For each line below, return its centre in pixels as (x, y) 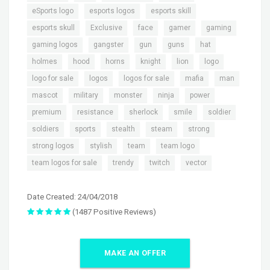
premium (47, 112)
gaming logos (55, 45)
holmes (45, 62)
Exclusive (106, 28)
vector (196, 163)
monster (128, 96)
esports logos (112, 11)
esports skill (171, 11)
